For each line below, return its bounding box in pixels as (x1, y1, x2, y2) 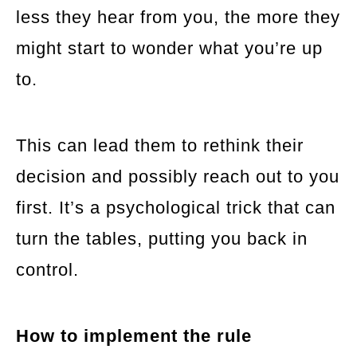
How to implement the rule (16, 325, 252, 346)
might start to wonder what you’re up (16, 37, 323, 58)
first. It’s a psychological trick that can (16, 197, 335, 218)
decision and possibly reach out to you (16, 166, 339, 186)
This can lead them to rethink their (16, 135, 304, 155)
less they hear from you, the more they (16, 6, 340, 27)
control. (16, 259, 79, 280)
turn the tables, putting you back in (16, 228, 308, 249)
